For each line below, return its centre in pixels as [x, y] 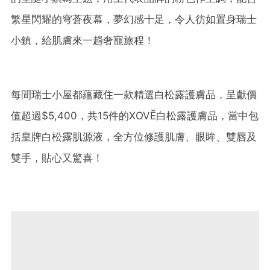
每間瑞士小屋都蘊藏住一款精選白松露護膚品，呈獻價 [134, 95]
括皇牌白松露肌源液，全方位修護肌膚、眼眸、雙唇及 [134, 137]
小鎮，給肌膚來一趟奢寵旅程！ [83, 41]
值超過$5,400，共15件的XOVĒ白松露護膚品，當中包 [135, 116]
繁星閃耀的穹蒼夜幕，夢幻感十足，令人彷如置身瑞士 [134, 20]
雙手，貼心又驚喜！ [57, 158]
